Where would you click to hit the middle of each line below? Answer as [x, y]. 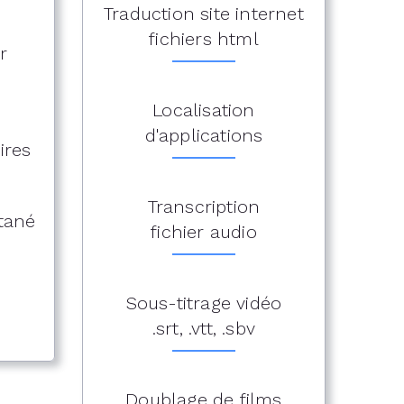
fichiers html [204, 39]
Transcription [204, 207]
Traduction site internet [204, 14]
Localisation [204, 110]
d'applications [204, 135]
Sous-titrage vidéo [204, 303]
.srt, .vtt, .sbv [204, 328]
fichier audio [204, 232]
